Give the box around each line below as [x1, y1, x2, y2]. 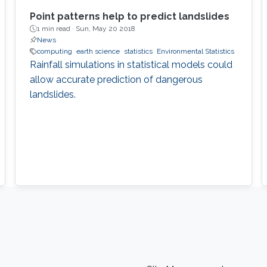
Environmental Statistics [156, 47, 234, 56]
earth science [76, 47, 120, 56]
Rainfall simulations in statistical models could [29, 59, 232, 71]
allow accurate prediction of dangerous [29, 74, 203, 86]
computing [36, 47, 72, 56]
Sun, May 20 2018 [75, 24, 135, 33]
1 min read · [36, 24, 76, 33]
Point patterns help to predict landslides [29, 11, 229, 23]
